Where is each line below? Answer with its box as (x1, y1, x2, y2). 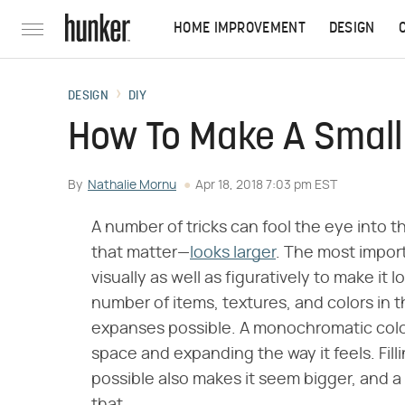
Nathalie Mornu (88, 179, 176, 192)
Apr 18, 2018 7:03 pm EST (195, 179, 337, 192)
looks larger (190, 245, 276, 261)
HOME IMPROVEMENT (174, 22, 306, 36)
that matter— (91, 245, 190, 261)
